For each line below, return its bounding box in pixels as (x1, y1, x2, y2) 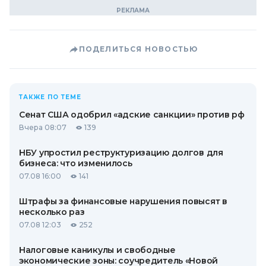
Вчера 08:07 (19, 123, 66, 132)
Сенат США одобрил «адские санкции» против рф (19, 109, 245, 120)
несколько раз (19, 207, 85, 217)
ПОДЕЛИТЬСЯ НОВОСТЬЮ (78, 45, 198, 53)
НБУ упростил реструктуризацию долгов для (19, 147, 223, 158)
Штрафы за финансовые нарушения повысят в (19, 196, 227, 207)
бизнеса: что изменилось (19, 158, 132, 169)
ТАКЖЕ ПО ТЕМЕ (19, 93, 81, 101)
